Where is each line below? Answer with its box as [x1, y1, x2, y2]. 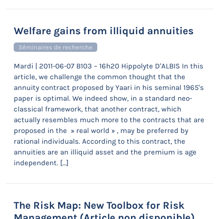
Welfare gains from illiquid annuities [14, 25, 194, 37]
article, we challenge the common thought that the [14, 72, 185, 81]
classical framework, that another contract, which [14, 105, 181, 113]
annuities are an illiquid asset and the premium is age [14, 148, 197, 156]
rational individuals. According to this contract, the [14, 137, 185, 146]
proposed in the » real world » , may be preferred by [14, 126, 188, 135]
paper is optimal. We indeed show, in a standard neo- [14, 94, 192, 103]
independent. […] [14, 158, 68, 167]
